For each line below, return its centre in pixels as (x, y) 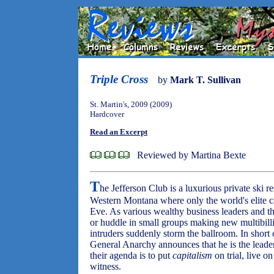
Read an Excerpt (119, 132)
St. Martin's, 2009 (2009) (131, 104)
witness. (106, 266)
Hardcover (107, 114)
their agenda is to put (131, 255)
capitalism (192, 255)
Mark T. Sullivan (206, 80)
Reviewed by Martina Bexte (191, 155)
